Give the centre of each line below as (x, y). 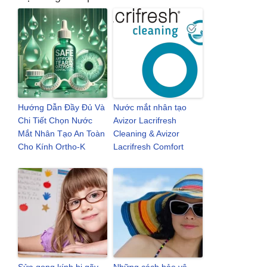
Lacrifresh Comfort (148, 147)
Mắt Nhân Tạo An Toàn (61, 133)
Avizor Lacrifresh (145, 120)
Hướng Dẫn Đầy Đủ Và (61, 107)
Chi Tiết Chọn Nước (55, 120)
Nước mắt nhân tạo (150, 107)
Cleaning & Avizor (146, 133)
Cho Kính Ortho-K (52, 147)
